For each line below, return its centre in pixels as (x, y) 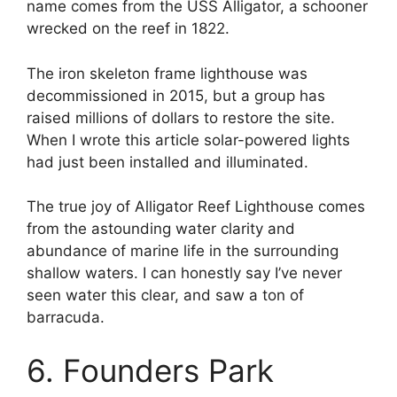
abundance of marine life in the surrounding (183, 251)
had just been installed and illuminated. (167, 162)
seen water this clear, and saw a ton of (165, 296)
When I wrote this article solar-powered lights (188, 140)
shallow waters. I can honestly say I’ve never (184, 273)
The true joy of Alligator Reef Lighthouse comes (196, 207)
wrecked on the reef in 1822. (128, 29)
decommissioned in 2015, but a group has (176, 95)
